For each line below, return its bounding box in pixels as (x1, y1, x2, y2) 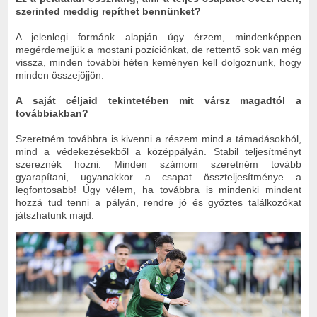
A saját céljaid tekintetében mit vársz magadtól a (16, 94, 301, 106)
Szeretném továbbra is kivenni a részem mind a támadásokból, (16, 132, 301, 144)
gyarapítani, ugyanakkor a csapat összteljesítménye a (16, 171, 301, 183)
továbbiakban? (16, 107, 88, 119)
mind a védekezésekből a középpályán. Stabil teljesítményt (16, 145, 301, 157)
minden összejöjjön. (16, 69, 104, 81)
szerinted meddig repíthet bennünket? (16, 5, 201, 17)
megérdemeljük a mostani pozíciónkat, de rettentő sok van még (16, 43, 301, 55)
